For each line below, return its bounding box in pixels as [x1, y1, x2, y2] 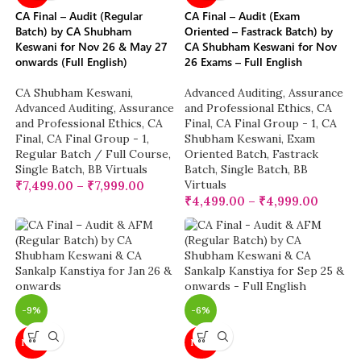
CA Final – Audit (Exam [185, 8, 300, 24]
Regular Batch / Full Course [15, 147, 169, 162]
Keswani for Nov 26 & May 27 [15, 39, 168, 55]
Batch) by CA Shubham [15, 23, 132, 39]
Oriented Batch [185, 147, 267, 162]
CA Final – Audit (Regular [15, 8, 143, 24]
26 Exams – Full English [185, 54, 302, 70]
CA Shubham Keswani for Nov [185, 39, 337, 55]
